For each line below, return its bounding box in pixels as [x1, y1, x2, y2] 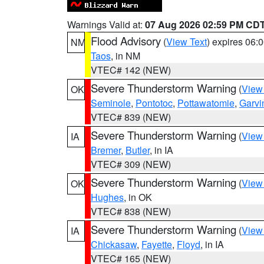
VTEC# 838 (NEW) [91, 204, 171, 218]
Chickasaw [91, 237, 137, 251]
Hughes [91, 190, 124, 204]
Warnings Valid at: [67, 18, 145, 31]
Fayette [141, 237, 172, 251]
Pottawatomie [177, 96, 235, 110]
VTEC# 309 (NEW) [91, 157, 171, 171]
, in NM [111, 49, 140, 62]
